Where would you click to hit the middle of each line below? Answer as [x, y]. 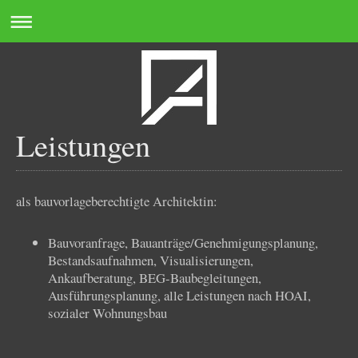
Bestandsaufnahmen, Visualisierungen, [151, 261]
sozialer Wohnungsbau [107, 313]
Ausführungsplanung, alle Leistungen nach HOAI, [179, 296]
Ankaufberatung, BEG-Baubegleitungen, [155, 278]
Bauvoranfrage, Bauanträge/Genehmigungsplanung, [183, 243]
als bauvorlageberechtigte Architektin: [117, 201]
